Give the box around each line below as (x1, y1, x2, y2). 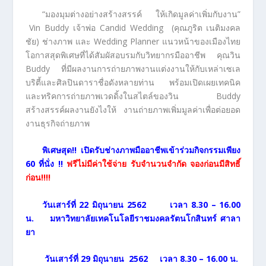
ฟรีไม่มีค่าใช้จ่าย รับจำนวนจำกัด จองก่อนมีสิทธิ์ (66, 158, 241, 170)
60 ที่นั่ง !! (25, 158, 67, 170)
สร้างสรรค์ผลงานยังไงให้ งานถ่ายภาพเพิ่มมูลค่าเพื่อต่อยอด (25, 103, 241, 115)
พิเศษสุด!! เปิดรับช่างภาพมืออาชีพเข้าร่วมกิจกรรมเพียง (42, 144, 241, 156)
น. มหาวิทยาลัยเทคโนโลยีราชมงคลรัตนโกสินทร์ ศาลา (25, 212, 241, 224)
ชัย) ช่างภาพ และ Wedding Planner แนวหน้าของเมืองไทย (25, 35, 241, 47)
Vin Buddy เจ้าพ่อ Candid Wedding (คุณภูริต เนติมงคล (25, 21, 241, 33)
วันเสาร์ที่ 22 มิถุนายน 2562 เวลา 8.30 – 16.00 (42, 198, 241, 210)
